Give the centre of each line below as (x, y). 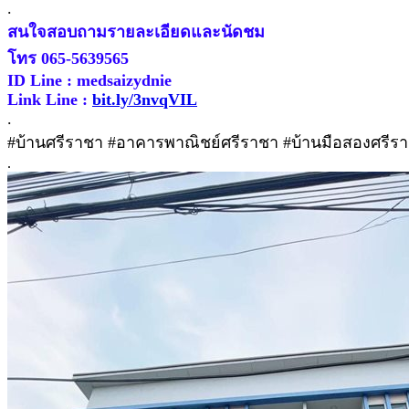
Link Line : (50, 99)
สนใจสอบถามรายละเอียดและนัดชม (136, 31)
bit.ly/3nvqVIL (145, 99)
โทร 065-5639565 (68, 58)
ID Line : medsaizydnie (89, 80)
